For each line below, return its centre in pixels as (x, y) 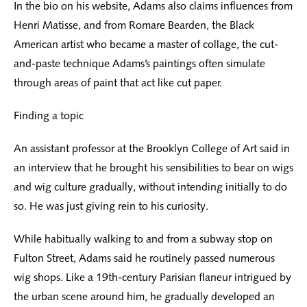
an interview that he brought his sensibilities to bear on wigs (153, 168)
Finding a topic (49, 116)
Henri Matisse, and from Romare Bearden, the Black (134, 25)
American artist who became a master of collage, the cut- (146, 45)
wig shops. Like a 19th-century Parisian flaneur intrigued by (152, 278)
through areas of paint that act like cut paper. (118, 83)
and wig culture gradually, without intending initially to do (150, 187)
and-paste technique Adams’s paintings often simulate (139, 64)
